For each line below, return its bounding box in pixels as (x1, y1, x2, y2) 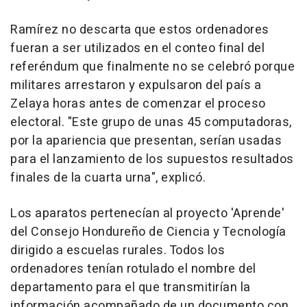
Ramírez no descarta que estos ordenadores (10, 21, 269, 39)
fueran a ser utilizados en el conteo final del (10, 39, 265, 58)
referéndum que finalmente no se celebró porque (10, 58, 295, 76)
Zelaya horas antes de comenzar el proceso (10, 95, 266, 113)
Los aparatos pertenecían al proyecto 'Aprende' (10, 204, 284, 223)
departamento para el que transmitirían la (10, 278, 251, 297)
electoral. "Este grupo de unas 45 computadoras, (10, 113, 292, 132)
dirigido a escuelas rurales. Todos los (10, 241, 225, 260)
